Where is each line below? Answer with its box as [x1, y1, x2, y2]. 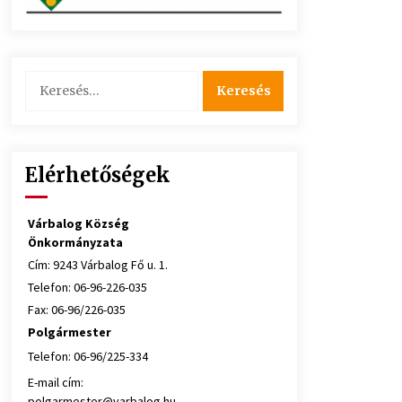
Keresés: [24, 70, 73, 87]
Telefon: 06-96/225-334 [28, 347, 148, 364]
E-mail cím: [28, 373, 83, 390]
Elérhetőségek [25, 162, 170, 188]
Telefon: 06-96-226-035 [28, 278, 147, 295]
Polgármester [28, 323, 111, 340]
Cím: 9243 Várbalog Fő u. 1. [28, 256, 168, 273]
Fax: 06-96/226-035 [28, 301, 126, 318]
